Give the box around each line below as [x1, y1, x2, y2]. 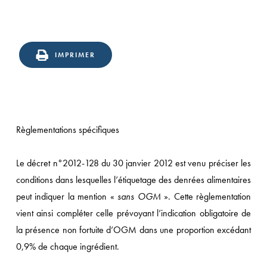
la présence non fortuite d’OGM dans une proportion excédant [15, 223, 252, 236]
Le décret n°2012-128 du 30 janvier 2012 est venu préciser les [15, 157, 252, 169]
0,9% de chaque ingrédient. [15, 240, 119, 253]
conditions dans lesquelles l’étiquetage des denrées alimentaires [15, 173, 252, 186]
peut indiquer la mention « [15, 190, 118, 203]
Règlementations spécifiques [15, 123, 119, 136]
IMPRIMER [54, 50, 95, 60]
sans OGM [117, 190, 161, 203]
